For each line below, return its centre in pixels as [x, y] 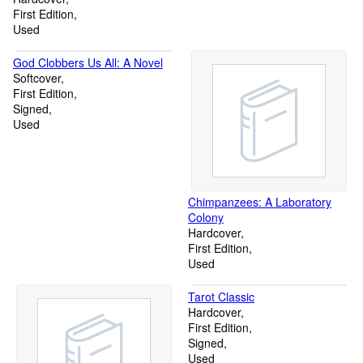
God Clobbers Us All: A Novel [88, 62]
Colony [206, 217]
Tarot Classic [221, 297]
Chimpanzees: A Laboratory [260, 202]
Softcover [37, 78]
